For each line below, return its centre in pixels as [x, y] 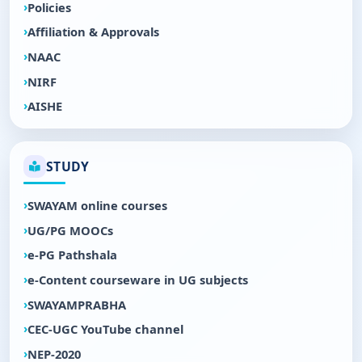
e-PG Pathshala [72, 255]
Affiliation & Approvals [93, 32]
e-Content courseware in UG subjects [138, 279]
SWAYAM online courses [97, 205]
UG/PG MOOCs [70, 230]
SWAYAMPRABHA [77, 304]
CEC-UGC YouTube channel [105, 329]
